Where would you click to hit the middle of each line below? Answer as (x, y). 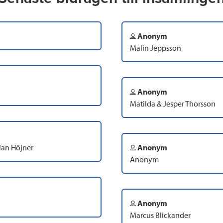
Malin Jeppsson (156, 48)
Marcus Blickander (160, 215)
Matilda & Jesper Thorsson (173, 104)
